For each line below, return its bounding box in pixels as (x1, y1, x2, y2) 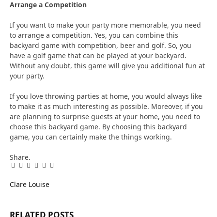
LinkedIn (35, 164, 61, 172)
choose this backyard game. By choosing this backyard (10, 122, 187, 131)
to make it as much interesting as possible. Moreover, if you (10, 101, 203, 111)
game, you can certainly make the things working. (10, 132, 172, 141)
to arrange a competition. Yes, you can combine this (10, 30, 178, 40)
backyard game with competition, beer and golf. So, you (10, 40, 191, 50)
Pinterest (28, 164, 52, 172)
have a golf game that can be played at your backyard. (10, 50, 186, 60)
